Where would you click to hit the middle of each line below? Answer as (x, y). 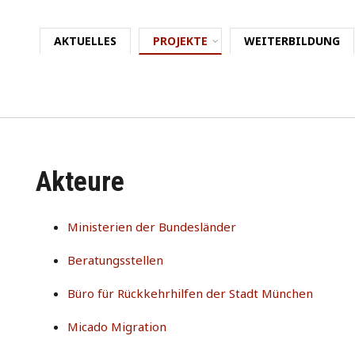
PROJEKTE (180, 41)
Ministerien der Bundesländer (152, 227)
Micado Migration (117, 326)
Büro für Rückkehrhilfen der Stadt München (190, 293)
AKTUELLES (85, 41)
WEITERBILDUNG (292, 41)
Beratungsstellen (115, 260)
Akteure (80, 182)
